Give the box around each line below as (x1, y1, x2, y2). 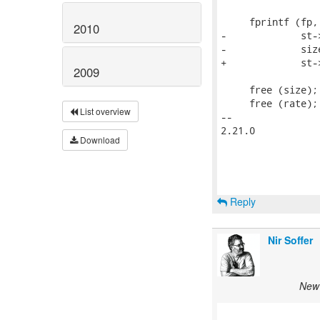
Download (78, 134, 120, 146)
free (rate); (221, 96, 318, 110)
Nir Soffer (268, 233, 313, 247)
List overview (78, 105, 131, 118)
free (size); (221, 83, 318, 96)
